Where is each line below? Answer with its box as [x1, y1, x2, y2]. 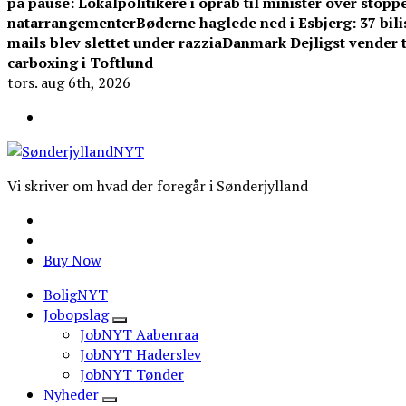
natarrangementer [7, 13, 136, 33]
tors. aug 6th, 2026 [7, 72, 130, 92]
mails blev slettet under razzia [7, 33, 222, 53]
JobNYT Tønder [80, 364, 184, 384]
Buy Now [43, 250, 101, 270]
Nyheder [43, 384, 99, 404]
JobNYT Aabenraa [80, 324, 198, 344]
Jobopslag [43, 304, 109, 324]
